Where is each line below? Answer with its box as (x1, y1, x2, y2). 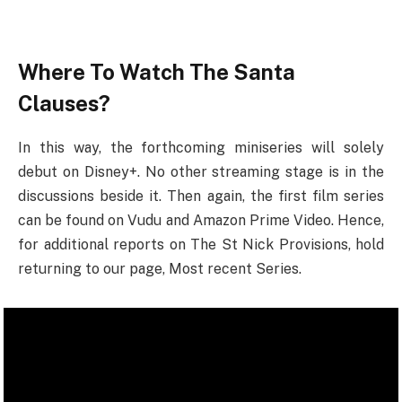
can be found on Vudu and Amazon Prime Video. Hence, (18, 211, 384, 229)
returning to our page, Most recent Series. (18, 259, 301, 277)
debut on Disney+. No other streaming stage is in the (18, 162, 384, 180)
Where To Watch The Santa (18, 59, 295, 85)
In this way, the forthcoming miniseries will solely (18, 138, 384, 156)
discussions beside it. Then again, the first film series (18, 187, 384, 205)
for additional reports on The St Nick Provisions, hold (18, 235, 384, 253)
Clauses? (18, 91, 110, 117)
